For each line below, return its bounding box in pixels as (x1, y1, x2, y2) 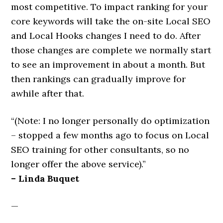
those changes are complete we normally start (11, 44, 212, 56)
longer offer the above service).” (11, 158, 146, 170)
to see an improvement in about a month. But (11, 59, 206, 70)
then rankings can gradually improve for (11, 73, 186, 85)
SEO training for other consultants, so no (11, 144, 190, 155)
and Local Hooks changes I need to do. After (11, 30, 201, 41)
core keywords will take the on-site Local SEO (11, 15, 211, 27)
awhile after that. (11, 88, 85, 99)
